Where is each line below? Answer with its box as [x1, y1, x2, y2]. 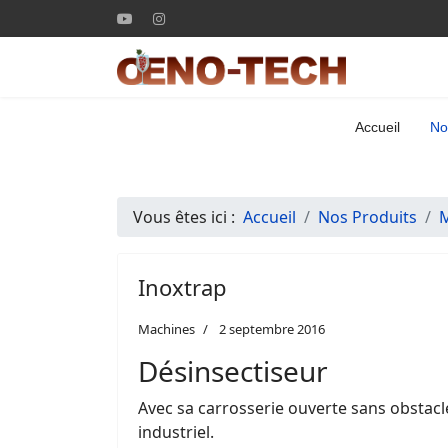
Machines [138, 320, 195, 338]
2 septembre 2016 [219, 320, 325, 338]
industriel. [138, 421, 214, 443]
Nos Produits [318, 206, 417, 228]
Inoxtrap [138, 272, 227, 302]
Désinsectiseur [138, 352, 328, 390]
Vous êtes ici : [133, 206, 243, 228]
